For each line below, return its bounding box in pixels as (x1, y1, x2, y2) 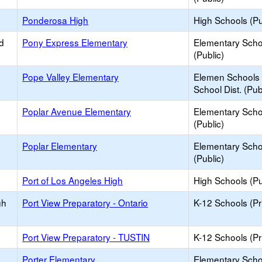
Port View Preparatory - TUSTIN (22, 230, 150, 243)
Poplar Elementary (22, 139, 97, 152)
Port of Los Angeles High (22, 174, 123, 187)
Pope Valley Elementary (22, 70, 119, 83)
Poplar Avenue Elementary (22, 105, 131, 118)
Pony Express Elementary (22, 36, 127, 49)
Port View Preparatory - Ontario (22, 196, 148, 209)
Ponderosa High (22, 13, 88, 26)
